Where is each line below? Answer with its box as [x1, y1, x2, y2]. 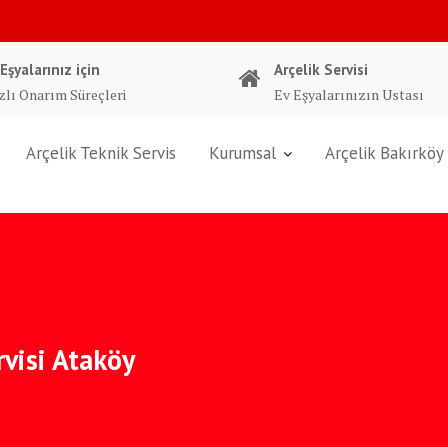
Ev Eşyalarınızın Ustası [274, 85, 424, 104]
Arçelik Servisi [274, 60, 368, 79]
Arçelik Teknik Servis [26, 142, 176, 164]
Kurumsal [209, 142, 276, 164]
